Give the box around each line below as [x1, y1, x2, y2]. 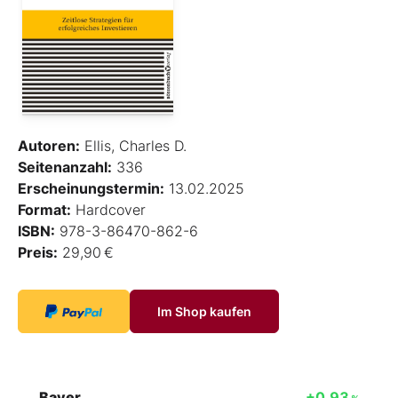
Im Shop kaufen [157, 303, 251, 319]
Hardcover [71, 200, 146, 219]
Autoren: [18, 136, 80, 155]
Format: [18, 200, 71, 219]
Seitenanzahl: [18, 157, 112, 176]
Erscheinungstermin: [18, 179, 164, 197]
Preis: [18, 243, 58, 261]
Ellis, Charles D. [80, 136, 187, 155]
